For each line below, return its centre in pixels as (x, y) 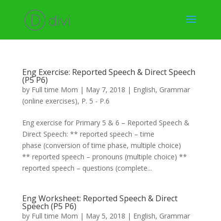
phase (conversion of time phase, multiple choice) (101, 145)
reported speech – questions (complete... (87, 168)
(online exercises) (50, 101)
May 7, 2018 (105, 90)
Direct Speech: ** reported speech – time (88, 134)
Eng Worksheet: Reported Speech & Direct (100, 198)
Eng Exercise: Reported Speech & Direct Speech (109, 72)
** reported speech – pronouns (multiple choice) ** (104, 157)
